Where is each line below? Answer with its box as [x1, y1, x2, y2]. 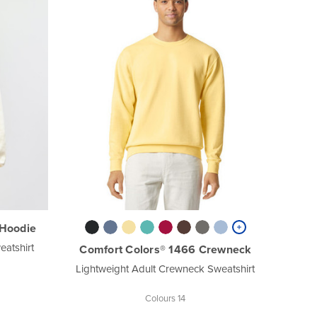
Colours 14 [145, 291, 186, 304]
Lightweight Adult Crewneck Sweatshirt [76, 260, 255, 276]
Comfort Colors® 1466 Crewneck [79, 241, 252, 258]
